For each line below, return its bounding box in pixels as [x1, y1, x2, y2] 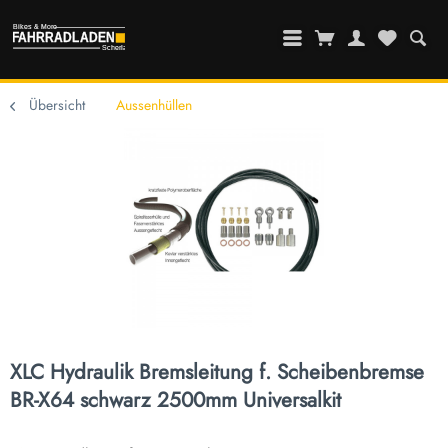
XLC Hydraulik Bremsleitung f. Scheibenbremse [10, 357, 424, 388]
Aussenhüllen [116, 95, 192, 116]
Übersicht [29, 95, 85, 116]
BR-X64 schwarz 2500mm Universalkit [10, 385, 341, 416]
